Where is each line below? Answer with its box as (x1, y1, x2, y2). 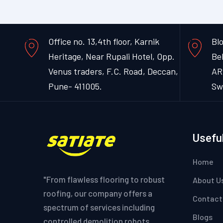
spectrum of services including (43, 202, 155, 212)
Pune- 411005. (48, 81, 102, 92)
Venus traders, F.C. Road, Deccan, (48, 66, 178, 77)
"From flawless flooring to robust (43, 174, 165, 184)
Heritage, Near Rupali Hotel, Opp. (48, 51, 175, 62)
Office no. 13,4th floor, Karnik (48, 36, 159, 47)
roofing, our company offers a (43, 188, 152, 198)
